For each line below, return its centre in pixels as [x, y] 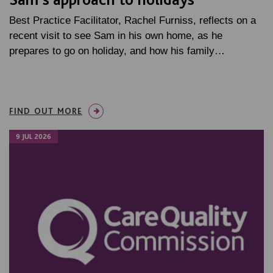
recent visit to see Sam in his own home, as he [116, 36]
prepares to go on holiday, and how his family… [117, 51]
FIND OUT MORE [46, 111]
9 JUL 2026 [34, 137]
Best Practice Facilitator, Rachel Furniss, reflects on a [133, 21]
